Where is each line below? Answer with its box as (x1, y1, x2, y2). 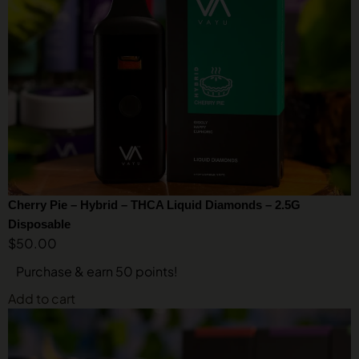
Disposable (8, 217, 71, 231)
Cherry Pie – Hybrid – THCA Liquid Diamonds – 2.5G (8, 198, 301, 212)
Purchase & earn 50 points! (16, 263, 178, 280)
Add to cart (8, 290, 75, 307)
